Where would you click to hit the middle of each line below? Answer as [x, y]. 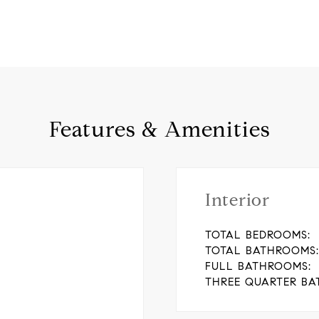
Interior [237, 200]
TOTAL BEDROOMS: [257, 235]
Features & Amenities [159, 129]
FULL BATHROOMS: [258, 266]
